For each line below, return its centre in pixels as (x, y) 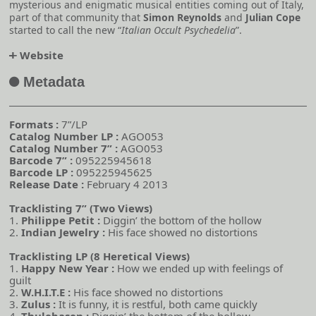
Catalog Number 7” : (65, 148)
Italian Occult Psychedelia (178, 30)
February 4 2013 (127, 184)
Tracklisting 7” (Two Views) (81, 208)
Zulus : (38, 304)
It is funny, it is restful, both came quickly (157, 304)
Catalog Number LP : (65, 136)
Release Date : (48, 184)
